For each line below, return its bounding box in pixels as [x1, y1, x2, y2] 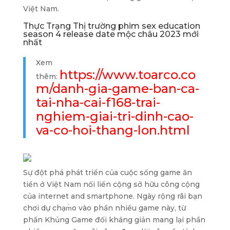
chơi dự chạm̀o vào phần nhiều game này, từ [23, 203, 186, 213]
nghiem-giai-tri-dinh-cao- [35, 109, 194, 124]
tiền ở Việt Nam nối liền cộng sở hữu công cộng [23, 180, 200, 189]
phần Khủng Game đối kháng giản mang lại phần [23, 215, 205, 224]
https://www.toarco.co [59, 67, 196, 82]
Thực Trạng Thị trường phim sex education [23, 21, 200, 31]
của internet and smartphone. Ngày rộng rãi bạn [23, 191, 202, 201]
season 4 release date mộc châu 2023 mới [23, 29, 199, 39]
